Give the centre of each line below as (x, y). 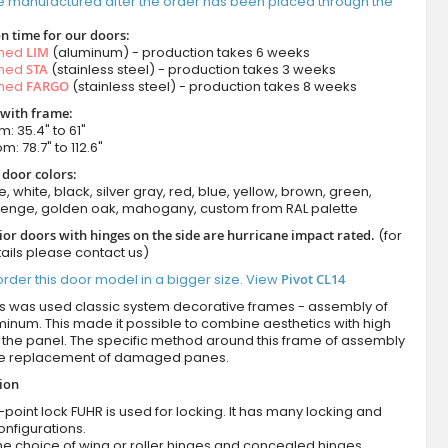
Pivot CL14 (312, 279)
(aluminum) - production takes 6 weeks (179, 53)
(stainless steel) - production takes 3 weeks (191, 70)
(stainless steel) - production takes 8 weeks (212, 87)
